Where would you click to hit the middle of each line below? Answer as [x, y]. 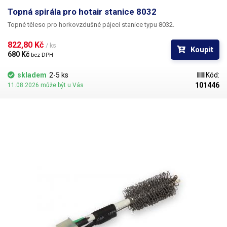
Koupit [202, 50]
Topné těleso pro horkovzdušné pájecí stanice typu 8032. [91, 25]
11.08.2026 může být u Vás [46, 85]
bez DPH [42, 55]
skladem [32, 75]
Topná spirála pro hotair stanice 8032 [82, 12]
